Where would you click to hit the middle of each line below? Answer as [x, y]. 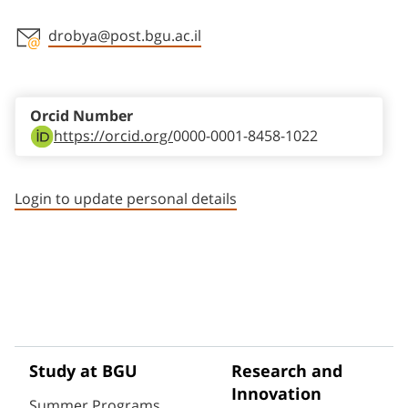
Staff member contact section [161, 63]
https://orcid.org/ [113, 136]
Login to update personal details [126, 199]
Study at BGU [83, 372]
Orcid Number [82, 117]
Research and [287, 372]
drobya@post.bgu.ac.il [125, 36]
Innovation [276, 395]
